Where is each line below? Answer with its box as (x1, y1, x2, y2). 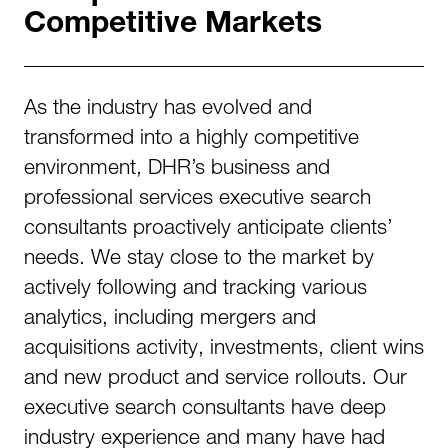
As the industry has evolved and (24, 94, 312, 118)
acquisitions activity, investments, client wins (24, 334, 424, 358)
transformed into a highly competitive (24, 124, 359, 148)
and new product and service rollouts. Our (24, 364, 407, 388)
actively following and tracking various (24, 274, 367, 298)
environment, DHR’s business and (24, 154, 330, 178)
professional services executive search (24, 184, 371, 208)
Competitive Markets (24, 11, 322, 41)
